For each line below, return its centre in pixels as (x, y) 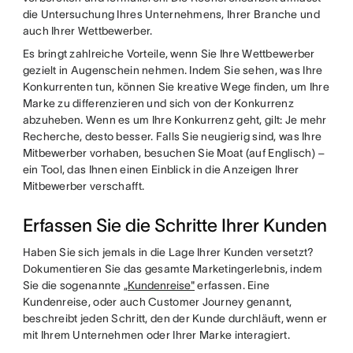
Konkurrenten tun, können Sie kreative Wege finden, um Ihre (176, 87)
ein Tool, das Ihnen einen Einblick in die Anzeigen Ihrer (161, 169)
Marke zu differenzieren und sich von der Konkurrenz (158, 103)
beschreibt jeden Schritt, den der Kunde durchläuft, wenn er (175, 318)
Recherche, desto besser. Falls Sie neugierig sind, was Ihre (172, 136)
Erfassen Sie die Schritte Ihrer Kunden (175, 225)
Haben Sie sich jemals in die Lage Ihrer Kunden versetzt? (168, 252)
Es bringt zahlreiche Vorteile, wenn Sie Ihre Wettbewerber (169, 54)
